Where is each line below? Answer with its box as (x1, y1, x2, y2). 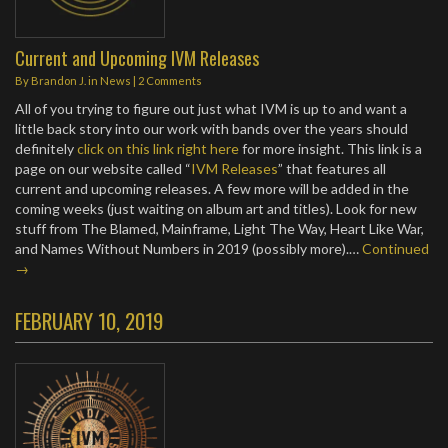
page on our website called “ (15, 160, 191, 177)
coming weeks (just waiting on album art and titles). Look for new (15, 200, 417, 217)
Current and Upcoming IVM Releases (15, 44, 259, 71)
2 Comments (138, 74, 202, 87)
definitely (15, 140, 77, 157)
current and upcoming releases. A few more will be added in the (15, 180, 409, 197)
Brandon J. (31, 74, 86, 87)
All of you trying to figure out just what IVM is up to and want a (15, 100, 407, 117)
